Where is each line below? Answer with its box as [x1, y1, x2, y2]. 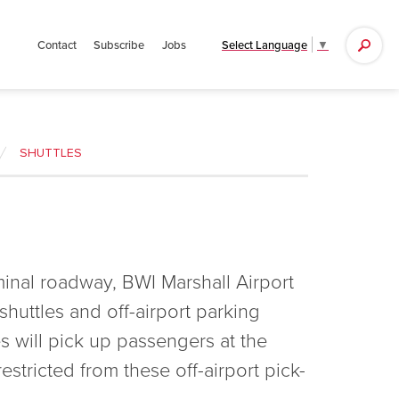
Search [175, 30, 229, 53]
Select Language [222, 36, 307, 53]
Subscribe [94, 37, 145, 53]
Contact [37, 37, 77, 53]
